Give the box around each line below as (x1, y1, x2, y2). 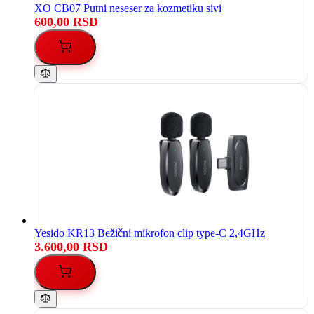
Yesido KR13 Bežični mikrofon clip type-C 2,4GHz (34, 226, 265, 239)
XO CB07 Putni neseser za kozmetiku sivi (34, 1, 221, 14)
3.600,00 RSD (34, 239, 108, 254)
